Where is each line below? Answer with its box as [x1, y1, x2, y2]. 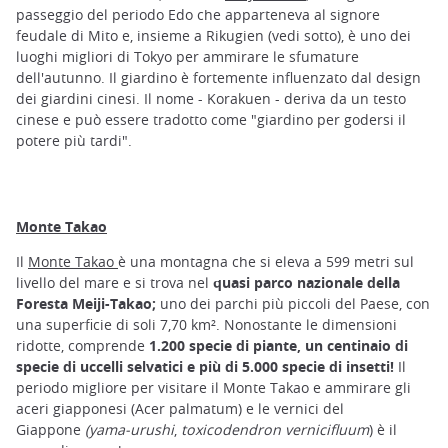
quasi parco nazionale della [213, 272, 400, 292]
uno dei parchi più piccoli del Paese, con [156, 293, 430, 313]
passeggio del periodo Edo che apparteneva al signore [16, 5, 380, 25]
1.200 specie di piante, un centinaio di [149, 335, 408, 355]
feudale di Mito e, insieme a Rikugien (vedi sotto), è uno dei [16, 26, 411, 46]
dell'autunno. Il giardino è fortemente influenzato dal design [16, 68, 421, 88]
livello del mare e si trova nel [16, 272, 213, 292]
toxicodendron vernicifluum [181, 419, 369, 439]
